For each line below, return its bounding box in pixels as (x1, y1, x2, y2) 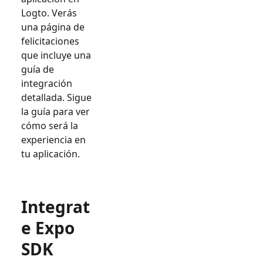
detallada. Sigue (21, 90, 92, 104)
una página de (21, 20, 85, 33)
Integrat (21, 195, 90, 218)
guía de (21, 62, 54, 76)
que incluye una (21, 48, 91, 62)
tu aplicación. (21, 147, 80, 160)
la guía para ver (21, 104, 90, 118)
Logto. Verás (21, 6, 77, 19)
